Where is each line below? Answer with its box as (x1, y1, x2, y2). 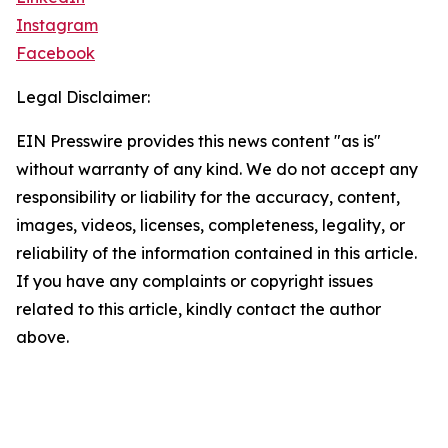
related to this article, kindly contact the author (16, 299, 381, 320)
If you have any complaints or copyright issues (16, 271, 373, 292)
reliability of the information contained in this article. (16, 243, 417, 264)
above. (16, 327, 69, 348)
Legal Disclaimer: (16, 87, 150, 108)
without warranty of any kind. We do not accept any (16, 159, 418, 180)
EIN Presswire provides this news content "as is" (16, 131, 381, 152)
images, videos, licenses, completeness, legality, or (16, 215, 405, 236)
